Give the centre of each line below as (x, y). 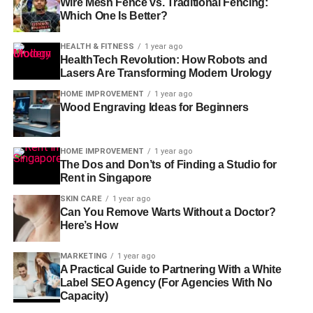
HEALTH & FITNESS (97, 47)
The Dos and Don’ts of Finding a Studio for (168, 165)
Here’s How (89, 226)
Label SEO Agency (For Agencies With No (166, 283)
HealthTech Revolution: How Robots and (163, 60)
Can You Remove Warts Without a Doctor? (168, 212)
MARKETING (83, 256)
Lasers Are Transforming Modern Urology (166, 73)
